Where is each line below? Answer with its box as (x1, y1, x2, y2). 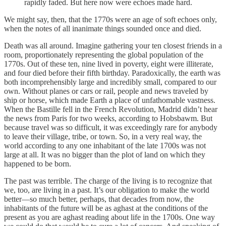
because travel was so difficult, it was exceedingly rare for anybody (4, 123, 217, 132)
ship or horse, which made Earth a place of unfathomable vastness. (4, 96, 215, 105)
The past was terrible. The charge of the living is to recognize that (4, 177, 212, 186)
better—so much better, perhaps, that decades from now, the (4, 195, 194, 204)
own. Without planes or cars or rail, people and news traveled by (4, 87, 208, 96)
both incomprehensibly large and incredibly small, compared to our (4, 78, 216, 87)
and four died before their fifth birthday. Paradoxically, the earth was (4, 69, 220, 78)
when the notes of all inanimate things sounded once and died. (4, 24, 201, 33)
